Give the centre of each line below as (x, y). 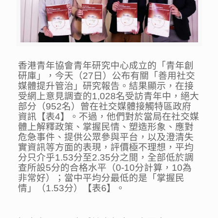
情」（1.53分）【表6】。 (72, 188)
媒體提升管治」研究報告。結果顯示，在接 (106, 86)
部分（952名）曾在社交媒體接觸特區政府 (105, 107)
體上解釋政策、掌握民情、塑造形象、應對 (106, 127)
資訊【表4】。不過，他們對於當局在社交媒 (109, 117)
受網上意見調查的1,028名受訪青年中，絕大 (109, 96)
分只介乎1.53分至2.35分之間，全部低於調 (106, 158)
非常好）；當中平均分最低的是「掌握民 (101, 178)
